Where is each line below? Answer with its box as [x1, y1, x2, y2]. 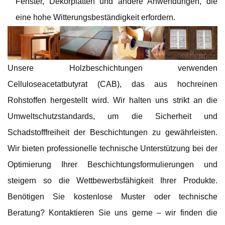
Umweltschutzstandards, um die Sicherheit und [8, 112, 217, 121]
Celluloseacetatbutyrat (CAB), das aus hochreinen [8, 80, 217, 89]
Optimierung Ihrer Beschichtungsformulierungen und [8, 160, 217, 169]
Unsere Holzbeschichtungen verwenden [8, 64, 217, 73]
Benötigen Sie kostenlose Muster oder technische [8, 192, 217, 201]
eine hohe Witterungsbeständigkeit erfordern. [16, 13, 175, 24]
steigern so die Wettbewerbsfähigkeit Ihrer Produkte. [8, 176, 217, 185]
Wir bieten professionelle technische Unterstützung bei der [8, 144, 217, 153]
